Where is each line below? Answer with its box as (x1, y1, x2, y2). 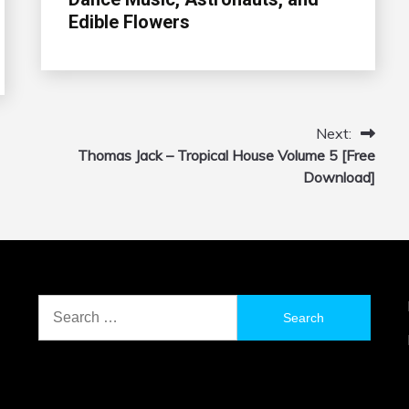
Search (37, 296, 84, 315)
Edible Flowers (68, 11, 190, 34)
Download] (302, 168, 375, 187)
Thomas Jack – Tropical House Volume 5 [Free (77, 146, 375, 165)
